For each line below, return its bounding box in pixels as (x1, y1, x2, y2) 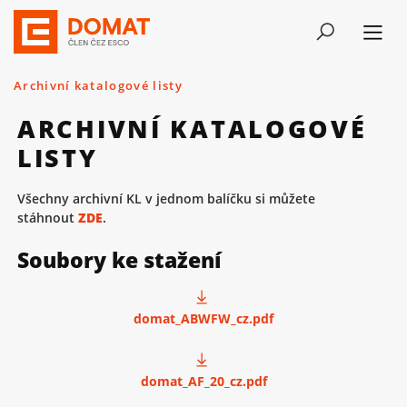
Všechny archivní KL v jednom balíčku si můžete (17, 190, 315, 208)
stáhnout (17, 209, 78, 227)
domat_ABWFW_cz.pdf (134, 309, 273, 327)
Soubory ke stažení (17, 245, 221, 275)
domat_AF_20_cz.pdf (140, 372, 267, 391)
